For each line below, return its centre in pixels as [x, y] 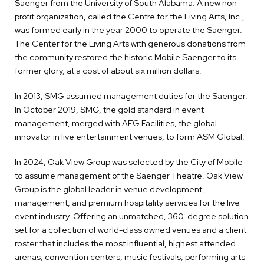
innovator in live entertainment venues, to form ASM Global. [131, 137]
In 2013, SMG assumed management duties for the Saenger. [131, 96]
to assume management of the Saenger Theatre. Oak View [129, 176]
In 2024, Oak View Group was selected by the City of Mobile [129, 162]
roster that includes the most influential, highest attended [125, 243]
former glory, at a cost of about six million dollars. [108, 71]
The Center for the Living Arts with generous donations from [130, 44]
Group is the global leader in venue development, [110, 189]
